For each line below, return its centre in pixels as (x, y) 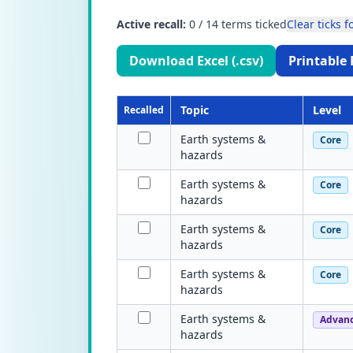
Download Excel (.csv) (196, 61)
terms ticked (253, 24)
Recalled (144, 110)
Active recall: (151, 24)
